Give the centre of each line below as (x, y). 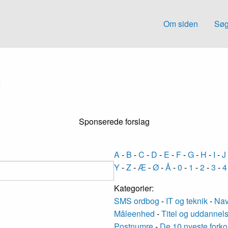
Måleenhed (134, 214)
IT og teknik (187, 201)
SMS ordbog (137, 201)
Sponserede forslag (114, 122)
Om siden (181, 24)
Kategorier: (134, 188)
